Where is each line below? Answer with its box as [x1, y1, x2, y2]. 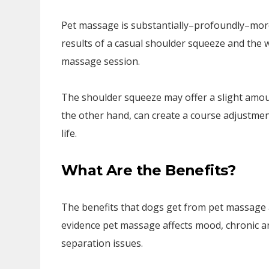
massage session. [61, 55, 140, 68]
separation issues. [61, 237, 143, 250]
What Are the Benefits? [61, 162, 236, 179]
